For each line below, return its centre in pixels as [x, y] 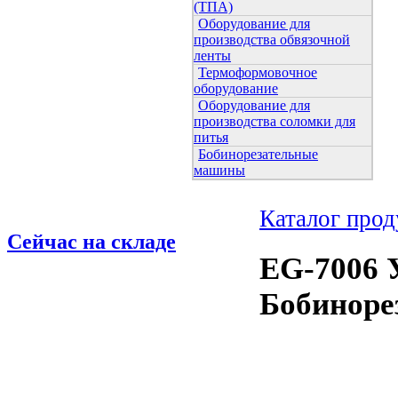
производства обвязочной [272, 39]
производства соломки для [275, 121]
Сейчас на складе [92, 241]
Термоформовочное [258, 72]
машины [219, 170]
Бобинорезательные [258, 154]
